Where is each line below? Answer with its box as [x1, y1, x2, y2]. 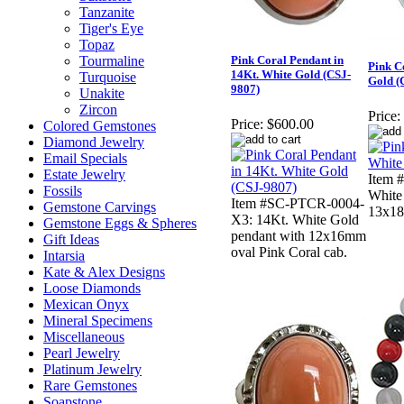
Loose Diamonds [43, 280, 141, 296]
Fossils [43, 183, 82, 198]
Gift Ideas [43, 232, 99, 247]
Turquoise [79, 69, 136, 85]
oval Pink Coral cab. [231, 244, 347, 261]
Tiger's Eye [79, 21, 143, 36]
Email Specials [43, 151, 127, 166]
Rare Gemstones [43, 378, 137, 393]
